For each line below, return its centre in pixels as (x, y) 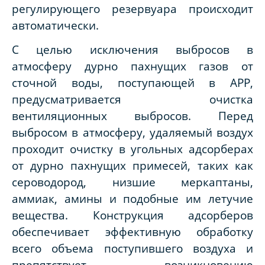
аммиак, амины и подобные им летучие (132, 199)
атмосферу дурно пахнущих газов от (132, 66)
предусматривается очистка (132, 99)
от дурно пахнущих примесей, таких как (132, 166)
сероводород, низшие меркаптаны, (132, 182)
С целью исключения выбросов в (132, 50)
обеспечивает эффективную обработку (132, 232)
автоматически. (55, 25)
